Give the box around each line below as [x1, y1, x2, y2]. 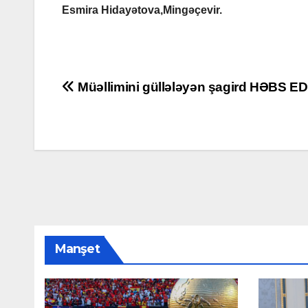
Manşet [55, 241, 100, 256]
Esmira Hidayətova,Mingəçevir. [62, 3, 222, 16]
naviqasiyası [61, 106, 185, 133]
